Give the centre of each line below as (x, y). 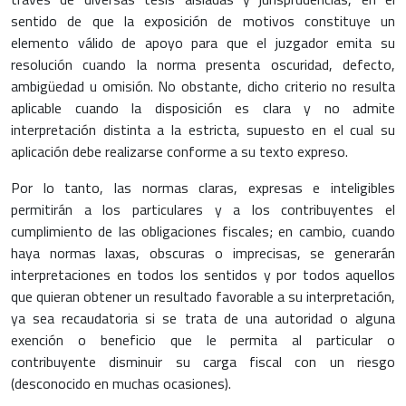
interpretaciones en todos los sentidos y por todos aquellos (203, 275)
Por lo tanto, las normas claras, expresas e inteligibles (203, 188)
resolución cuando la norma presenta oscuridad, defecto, (203, 65)
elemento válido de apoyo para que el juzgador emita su (203, 43)
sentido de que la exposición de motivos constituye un (203, 21)
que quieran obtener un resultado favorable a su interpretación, (203, 297)
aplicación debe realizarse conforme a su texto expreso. (179, 152)
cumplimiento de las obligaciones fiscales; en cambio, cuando (203, 232)
